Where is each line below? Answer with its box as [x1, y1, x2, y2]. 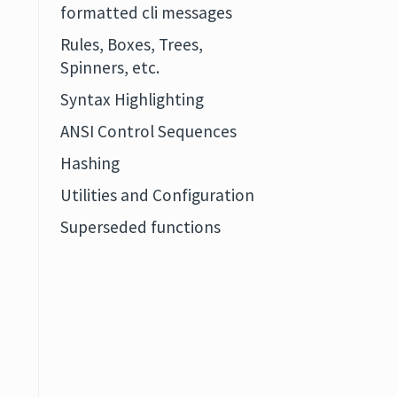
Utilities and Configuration [59, 184, 254, 206]
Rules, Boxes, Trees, [59, 34, 203, 55]
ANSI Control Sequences [59, 121, 237, 142]
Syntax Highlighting [59, 89, 204, 110]
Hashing [59, 152, 120, 174]
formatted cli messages [59, 2, 232, 23]
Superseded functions [59, 216, 221, 237]
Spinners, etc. [59, 57, 160, 78]
